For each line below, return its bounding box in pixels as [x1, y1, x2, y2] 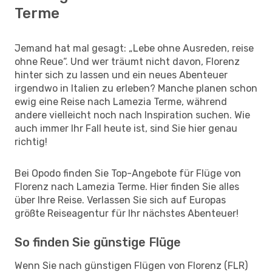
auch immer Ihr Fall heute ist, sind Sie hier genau [15, 122, 237, 134]
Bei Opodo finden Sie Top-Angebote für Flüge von [15, 167, 241, 179]
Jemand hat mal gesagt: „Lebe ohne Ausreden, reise [15, 42, 254, 54]
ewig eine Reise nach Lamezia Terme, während [15, 95, 227, 107]
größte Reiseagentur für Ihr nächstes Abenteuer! [15, 207, 239, 219]
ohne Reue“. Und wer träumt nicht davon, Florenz [15, 55, 240, 67]
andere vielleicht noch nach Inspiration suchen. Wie [15, 109, 250, 121]
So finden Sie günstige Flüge [15, 234, 181, 250]
